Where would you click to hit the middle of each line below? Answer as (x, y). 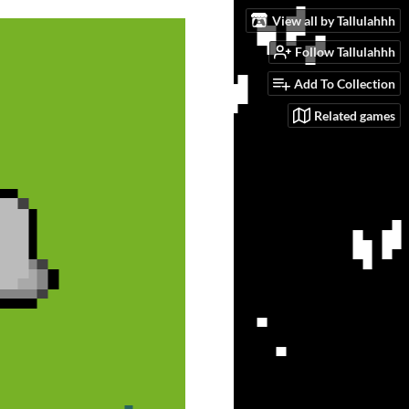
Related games (355, 115)
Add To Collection (345, 84)
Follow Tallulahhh (345, 52)
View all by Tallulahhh (334, 20)
